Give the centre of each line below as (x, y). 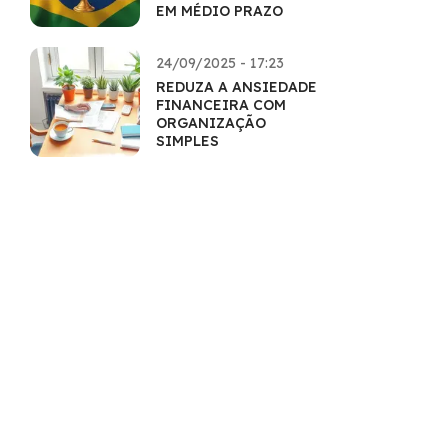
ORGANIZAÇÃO (211, 123)
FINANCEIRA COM (221, 105)
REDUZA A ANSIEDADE (236, 87)
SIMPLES (187, 141)
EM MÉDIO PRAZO (219, 11)
